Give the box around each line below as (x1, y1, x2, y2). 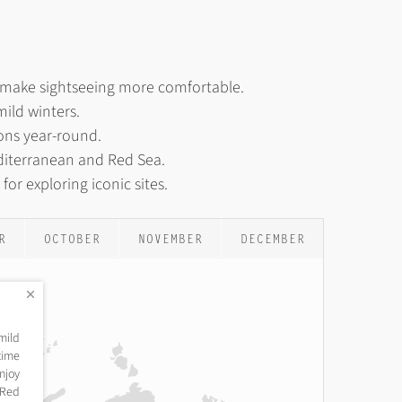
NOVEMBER (137, 233, 203, 246)
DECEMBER (240, 233, 305, 246)
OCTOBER (43, 233, 100, 246)
